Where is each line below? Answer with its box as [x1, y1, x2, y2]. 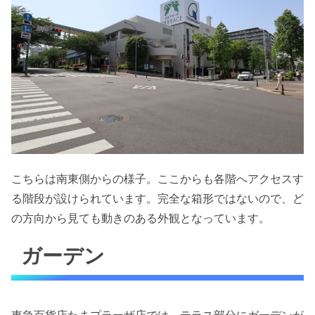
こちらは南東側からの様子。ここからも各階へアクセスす [11, 172, 304, 185]
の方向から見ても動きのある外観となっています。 [11, 212, 270, 224]
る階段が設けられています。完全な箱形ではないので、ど [11, 192, 304, 205]
